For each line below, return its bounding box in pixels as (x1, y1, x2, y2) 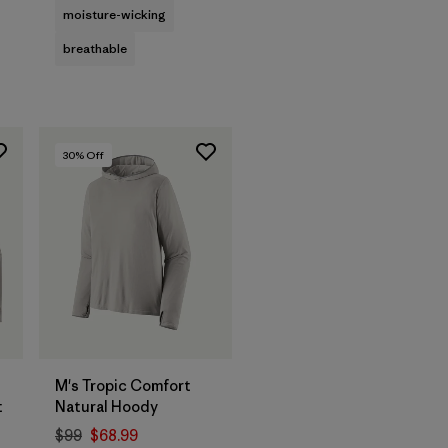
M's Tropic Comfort (55, 376, 191, 396)
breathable (63, 39, 127, 57)
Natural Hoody (55, 397, 158, 417)
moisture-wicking (63, 5, 166, 23)
